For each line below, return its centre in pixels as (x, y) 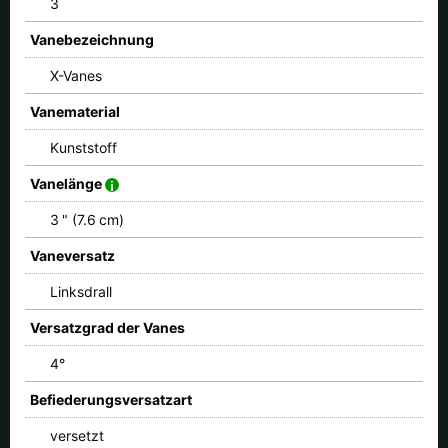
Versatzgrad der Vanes (107, 327)
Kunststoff (83, 147)
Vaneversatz (72, 255)
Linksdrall (81, 291)
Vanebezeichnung (92, 39)
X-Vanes (76, 75)
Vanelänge (67, 183)
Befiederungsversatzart (111, 399)
